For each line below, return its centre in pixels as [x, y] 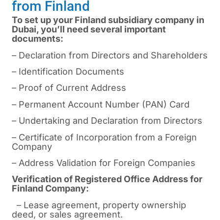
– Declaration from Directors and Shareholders [110, 55]
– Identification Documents [68, 71]
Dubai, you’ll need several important [89, 29]
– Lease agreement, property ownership [99, 205]
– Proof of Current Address [69, 88]
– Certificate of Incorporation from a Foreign [104, 137]
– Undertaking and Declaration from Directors [107, 121]
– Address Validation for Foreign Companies [104, 163]
